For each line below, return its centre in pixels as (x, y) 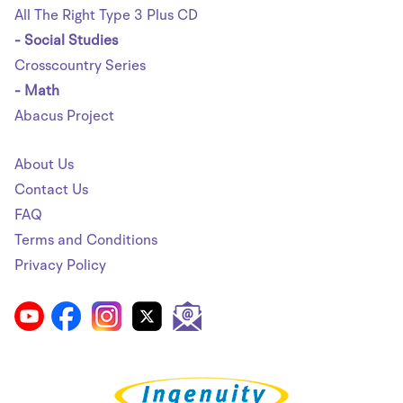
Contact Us (52, 189)
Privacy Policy (61, 265)
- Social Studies (67, 40)
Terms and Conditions (86, 240)
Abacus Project (65, 116)
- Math (37, 90)
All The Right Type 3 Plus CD (107, 15)
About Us (45, 164)
